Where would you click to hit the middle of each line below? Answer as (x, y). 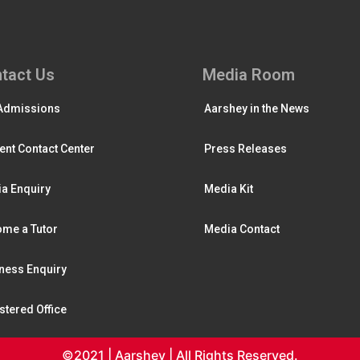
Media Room (249, 74)
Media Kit (229, 188)
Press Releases (245, 148)
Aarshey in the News (257, 108)
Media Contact (242, 229)
